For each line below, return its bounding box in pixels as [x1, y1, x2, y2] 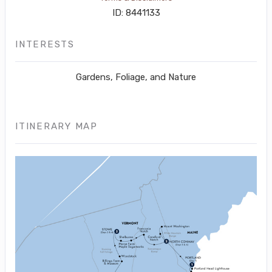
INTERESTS [15, 38, 75, 50]
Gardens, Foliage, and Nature [76, 71, 196, 83]
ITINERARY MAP [15, 120, 98, 132]
